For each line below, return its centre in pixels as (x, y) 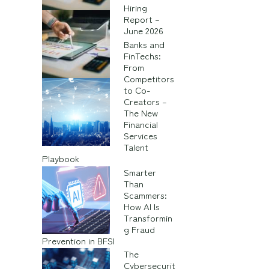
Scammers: (145, 195)
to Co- (137, 89)
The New (141, 112)
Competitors (149, 78)
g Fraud (139, 229)
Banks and (144, 44)
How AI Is (141, 206)
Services (140, 135)
